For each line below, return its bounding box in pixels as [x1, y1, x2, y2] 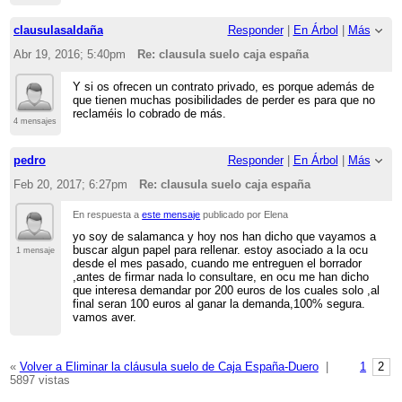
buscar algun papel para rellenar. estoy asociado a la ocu [73, 243, 369, 258]
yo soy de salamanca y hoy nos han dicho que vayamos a [73, 230, 377, 244]
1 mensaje [15, 246, 55, 256]
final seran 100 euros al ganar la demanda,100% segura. [73, 297, 366, 311]
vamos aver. [73, 310, 137, 325]
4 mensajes [13, 116, 57, 126]
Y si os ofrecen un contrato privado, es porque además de [73, 79, 375, 93]
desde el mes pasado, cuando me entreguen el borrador [73, 257, 363, 271]
